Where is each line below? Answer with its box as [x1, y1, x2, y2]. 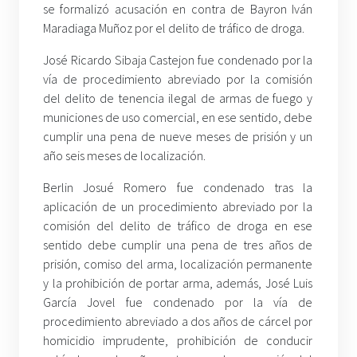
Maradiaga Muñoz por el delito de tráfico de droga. [43, 20, 304, 37]
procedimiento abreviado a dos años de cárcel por [43, 313, 313, 330]
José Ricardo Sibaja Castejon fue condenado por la [43, 52, 313, 69]
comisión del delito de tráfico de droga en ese [43, 218, 313, 234]
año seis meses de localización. [43, 147, 206, 164]
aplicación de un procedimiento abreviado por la [43, 198, 313, 215]
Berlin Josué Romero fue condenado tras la [43, 179, 313, 196]
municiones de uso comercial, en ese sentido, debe [43, 109, 313, 126]
